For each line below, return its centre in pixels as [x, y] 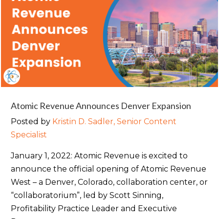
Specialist [29, 135]
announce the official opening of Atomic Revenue [109, 169]
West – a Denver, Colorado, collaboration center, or [109, 182]
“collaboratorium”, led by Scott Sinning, [87, 196]
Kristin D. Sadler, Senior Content [115, 122]
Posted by [32, 122]
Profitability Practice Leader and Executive [94, 209]
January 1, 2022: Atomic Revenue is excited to [99, 156]
